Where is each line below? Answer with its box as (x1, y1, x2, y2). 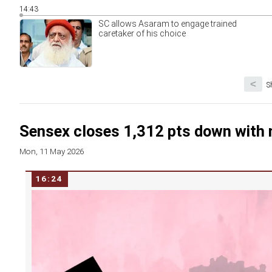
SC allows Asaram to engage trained (98, 19, 237, 29)
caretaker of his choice (98, 29, 186, 38)
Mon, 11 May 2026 (19, 146, 84, 156)
